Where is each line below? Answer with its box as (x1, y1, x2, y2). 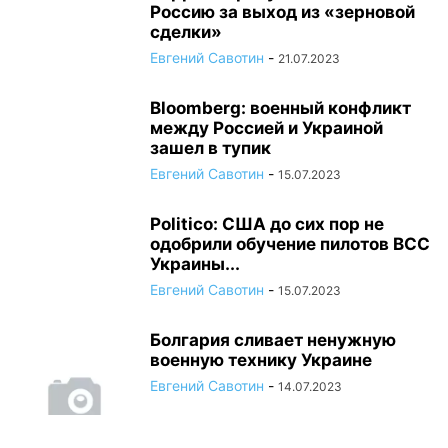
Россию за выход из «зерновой (150, 2, 415, 22)
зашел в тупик (150, 138, 271, 158)
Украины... (150, 254, 240, 274)
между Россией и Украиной (150, 118, 383, 138)
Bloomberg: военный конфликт (150, 98, 411, 118)
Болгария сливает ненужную (150, 330, 396, 350)
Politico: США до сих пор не (150, 214, 384, 234)
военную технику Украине (150, 350, 372, 370)
